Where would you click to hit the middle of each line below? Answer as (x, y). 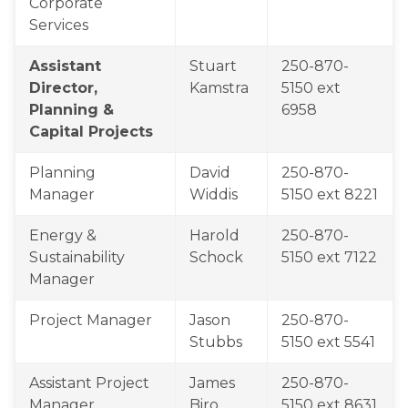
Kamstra (219, 88)
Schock (216, 257)
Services (59, 25)
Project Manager (91, 320)
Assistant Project (89, 383)
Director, (63, 88)
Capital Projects (91, 132)
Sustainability (77, 257)
